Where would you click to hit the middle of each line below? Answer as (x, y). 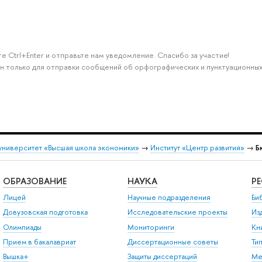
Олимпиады (22, 227)
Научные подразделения (169, 197)
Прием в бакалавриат (39, 242)
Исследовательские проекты (177, 212)
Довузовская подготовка (45, 212)
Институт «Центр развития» (197, 147)
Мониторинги (151, 227)
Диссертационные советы (173, 242)
